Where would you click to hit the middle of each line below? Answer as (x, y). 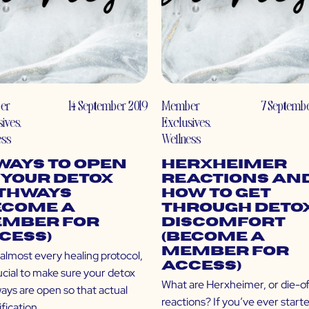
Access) (201, 266)
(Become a (213, 237)
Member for (225, 252)
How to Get (216, 194)
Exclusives (185, 122)
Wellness (181, 139)
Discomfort (223, 223)
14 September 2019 (108, 106)
